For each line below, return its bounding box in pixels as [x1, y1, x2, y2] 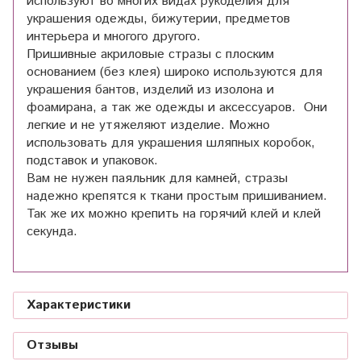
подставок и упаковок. [27, 151, 158, 171]
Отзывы [27, 336, 78, 355]
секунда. [27, 222, 77, 242]
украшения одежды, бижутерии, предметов [27, 10, 290, 29]
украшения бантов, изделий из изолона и [27, 81, 274, 100]
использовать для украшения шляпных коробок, [27, 134, 315, 153]
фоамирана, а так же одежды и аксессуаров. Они [27, 98, 327, 118]
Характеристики [27, 296, 131, 315]
